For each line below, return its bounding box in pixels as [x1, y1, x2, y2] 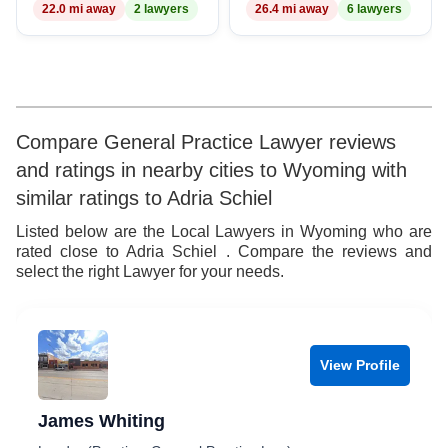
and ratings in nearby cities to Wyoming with [16, 159, 407, 181]
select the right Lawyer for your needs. [16, 263, 284, 280]
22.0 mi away [42, 2, 116, 16]
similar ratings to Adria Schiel [16, 187, 272, 209]
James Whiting [38, 411, 165, 431]
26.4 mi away [255, 2, 329, 16]
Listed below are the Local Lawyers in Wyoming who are [16, 223, 432, 240]
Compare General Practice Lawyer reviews [16, 131, 396, 153]
